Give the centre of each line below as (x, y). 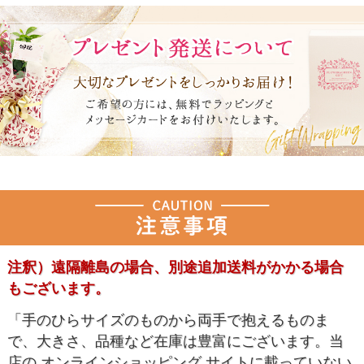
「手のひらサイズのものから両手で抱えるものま (168, 321)
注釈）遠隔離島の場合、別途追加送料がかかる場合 (175, 267)
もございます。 (58, 288)
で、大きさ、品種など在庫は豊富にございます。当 (175, 342)
